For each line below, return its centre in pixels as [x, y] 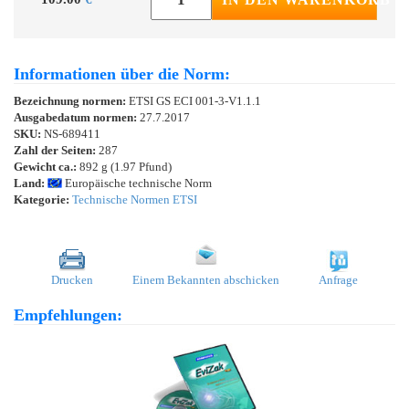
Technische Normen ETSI [135, 199]
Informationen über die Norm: [122, 73]
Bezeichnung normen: [71, 100]
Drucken [72, 279]
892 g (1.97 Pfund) [124, 166]
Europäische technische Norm [137, 183]
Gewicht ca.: [45, 166]
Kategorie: [42, 199]
